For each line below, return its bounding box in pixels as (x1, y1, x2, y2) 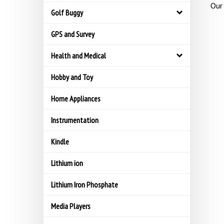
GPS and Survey (51, 29, 94, 39)
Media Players (51, 201, 90, 211)
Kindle (51, 136, 69, 146)
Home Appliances (51, 93, 100, 103)
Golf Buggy (51, 7, 83, 17)
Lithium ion (51, 158, 83, 168)
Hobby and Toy (51, 72, 93, 82)
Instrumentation (51, 115, 98, 125)
